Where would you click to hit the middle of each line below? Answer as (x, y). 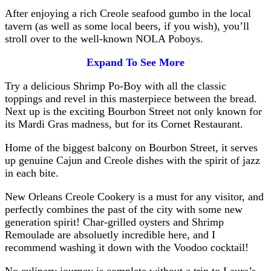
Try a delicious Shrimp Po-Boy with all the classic (116, 86)
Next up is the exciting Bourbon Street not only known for (133, 111)
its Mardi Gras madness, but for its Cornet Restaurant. (124, 124)
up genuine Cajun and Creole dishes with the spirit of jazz (132, 160)
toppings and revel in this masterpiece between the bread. (131, 98)
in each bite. (32, 173)
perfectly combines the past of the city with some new (124, 209)
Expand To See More (135, 62)
